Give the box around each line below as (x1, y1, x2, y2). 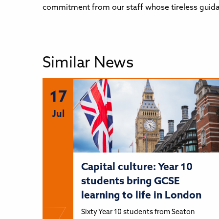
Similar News (43, 56, 133, 71)
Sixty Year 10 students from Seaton (81, 208, 195, 216)
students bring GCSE (81, 176, 180, 187)
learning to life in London (81, 190, 201, 201)
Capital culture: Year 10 (81, 162, 193, 173)
